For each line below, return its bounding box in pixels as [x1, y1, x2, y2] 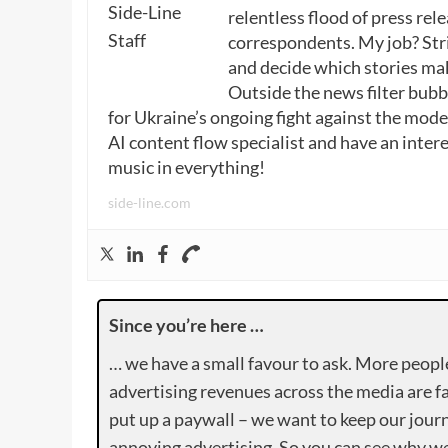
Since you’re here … [109, 314, 264, 337]
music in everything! [108, 156, 265, 179]
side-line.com [108, 194, 191, 212]
